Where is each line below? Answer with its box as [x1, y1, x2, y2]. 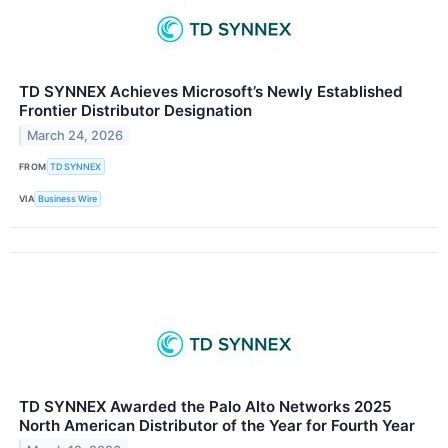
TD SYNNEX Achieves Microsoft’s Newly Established [19, 82, 403, 102]
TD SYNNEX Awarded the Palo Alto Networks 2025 [19, 396, 392, 416]
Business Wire [38, 193, 98, 205]
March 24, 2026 [27, 128, 124, 144]
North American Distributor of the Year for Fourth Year [19, 415, 415, 435]
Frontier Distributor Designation [19, 101, 252, 121]
